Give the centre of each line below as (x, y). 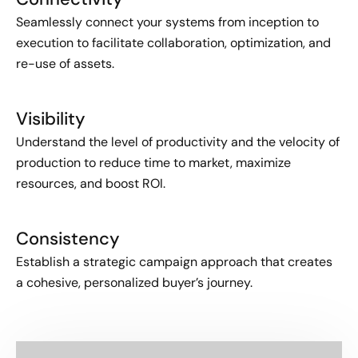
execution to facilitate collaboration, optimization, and (173, 43)
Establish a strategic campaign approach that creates (174, 262)
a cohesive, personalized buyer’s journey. (134, 282)
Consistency (68, 239)
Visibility (51, 119)
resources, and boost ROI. (91, 183)
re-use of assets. (65, 64)
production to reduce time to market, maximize (153, 163)
